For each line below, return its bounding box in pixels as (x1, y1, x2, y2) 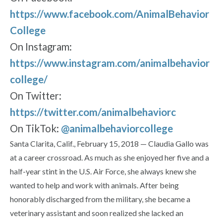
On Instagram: (10, 41, 72, 53)
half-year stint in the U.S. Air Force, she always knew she (10, 166, 196, 176)
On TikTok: (10, 122, 61, 135)
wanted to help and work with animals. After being (10, 180, 179, 190)
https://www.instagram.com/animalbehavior (10, 57, 210, 69)
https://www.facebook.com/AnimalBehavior (10, 8, 209, 20)
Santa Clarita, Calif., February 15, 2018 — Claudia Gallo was (10, 139, 209, 149)
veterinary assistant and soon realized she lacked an (10, 208, 183, 218)
